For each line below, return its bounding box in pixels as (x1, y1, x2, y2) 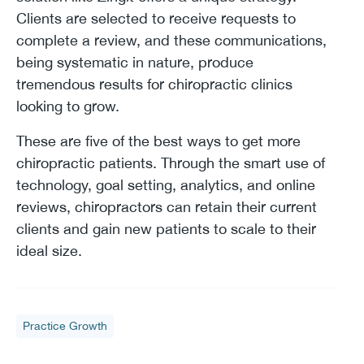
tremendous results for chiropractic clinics (16, 75, 292, 93)
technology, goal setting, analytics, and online (16, 175, 315, 193)
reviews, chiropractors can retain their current (16, 197, 317, 215)
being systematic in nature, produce (16, 53, 253, 71)
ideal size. (16, 241, 82, 259)
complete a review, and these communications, (16, 31, 327, 49)
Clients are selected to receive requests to (16, 9, 296, 27)
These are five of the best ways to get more (16, 132, 301, 149)
